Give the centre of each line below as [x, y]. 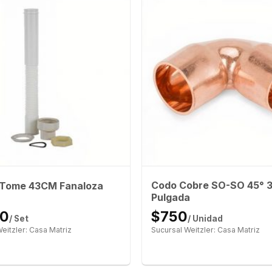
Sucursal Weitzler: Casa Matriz [205, 230]
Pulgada [170, 198]
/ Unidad [205, 219]
